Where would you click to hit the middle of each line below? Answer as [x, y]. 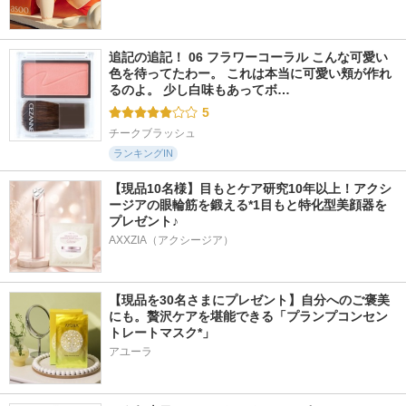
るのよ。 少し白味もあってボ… [199, 89]
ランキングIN [143, 153]
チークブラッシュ [152, 133]
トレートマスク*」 [162, 332]
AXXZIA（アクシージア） [171, 240]
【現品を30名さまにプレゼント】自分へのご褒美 [249, 300]
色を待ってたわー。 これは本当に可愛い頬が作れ [250, 73]
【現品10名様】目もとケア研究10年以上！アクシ [250, 188]
